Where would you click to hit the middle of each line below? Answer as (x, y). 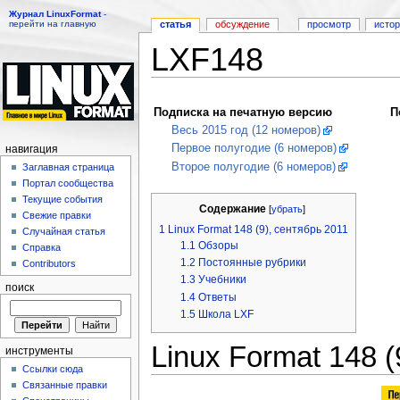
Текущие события (63, 200)
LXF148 (207, 60)
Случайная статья (64, 232)
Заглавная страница (69, 167)
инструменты (39, 350)
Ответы (217, 297)
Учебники (222, 280)
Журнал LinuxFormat (55, 14)
